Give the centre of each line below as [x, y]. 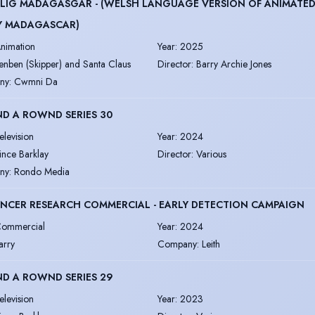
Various [211, 154]
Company [177, 244]
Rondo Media [42, 171]
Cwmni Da [36, 81]
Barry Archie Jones [234, 64]
